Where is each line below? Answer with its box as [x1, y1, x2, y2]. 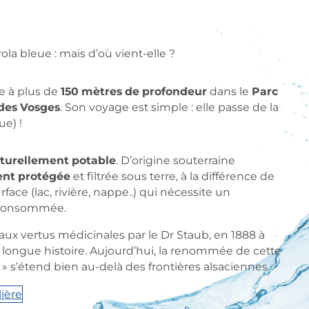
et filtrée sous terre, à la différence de [70, 170, 275, 183]
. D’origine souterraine [116, 154, 236, 167]
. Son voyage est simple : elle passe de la [60, 100, 279, 114]
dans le [207, 84, 252, 98]
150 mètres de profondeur [61, 84, 208, 98]
